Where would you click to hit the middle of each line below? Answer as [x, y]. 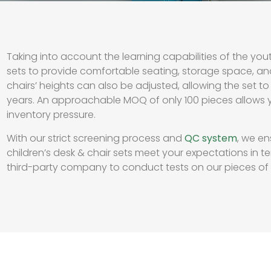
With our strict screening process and [96, 138]
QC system [211, 138]
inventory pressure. [51, 115]
